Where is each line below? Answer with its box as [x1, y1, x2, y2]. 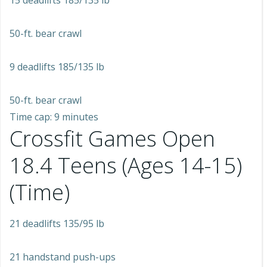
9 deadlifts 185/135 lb [10, 60, 104, 73]
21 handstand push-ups [10, 250, 116, 263]
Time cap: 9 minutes [10, 110, 98, 123]
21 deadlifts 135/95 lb [10, 217, 104, 230]
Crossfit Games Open [10, 124, 215, 153]
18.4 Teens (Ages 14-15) [10, 151, 242, 180]
